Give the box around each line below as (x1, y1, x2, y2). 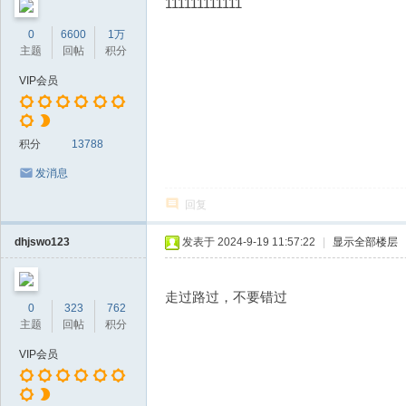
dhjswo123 (14, 236, 70, 248)
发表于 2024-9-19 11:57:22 (182, 236, 315, 248)
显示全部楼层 (333, 236, 398, 248)
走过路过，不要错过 (165, 289, 287, 304)
